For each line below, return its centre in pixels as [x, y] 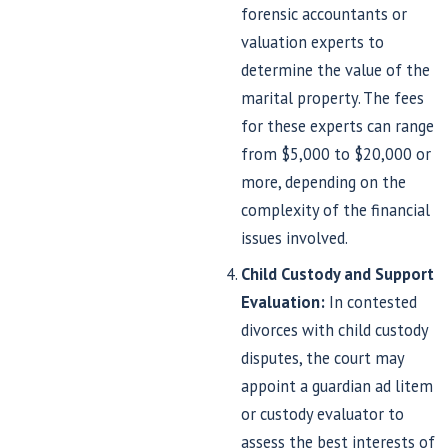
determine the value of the [336, 69]
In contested [371, 301]
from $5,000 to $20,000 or [336, 153]
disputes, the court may [323, 357]
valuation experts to [313, 41]
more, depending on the [324, 181]
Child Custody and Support [338, 273]
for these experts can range [338, 125]
